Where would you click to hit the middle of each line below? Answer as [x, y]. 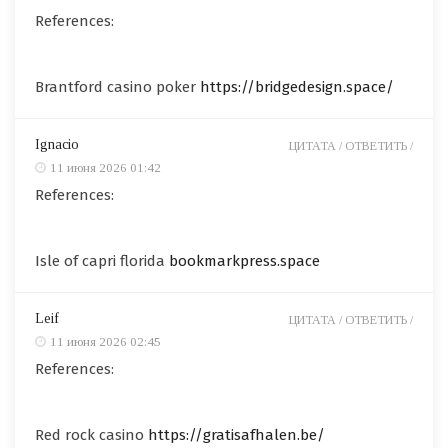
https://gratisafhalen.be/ [236, 434]
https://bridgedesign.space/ [297, 86]
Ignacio [57, 144]
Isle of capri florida [102, 260]
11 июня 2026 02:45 [105, 341]
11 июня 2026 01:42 [105, 167]
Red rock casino [91, 434]
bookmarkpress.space [244, 260]
